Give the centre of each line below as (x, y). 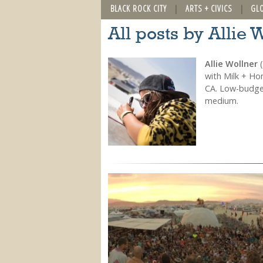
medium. (221, 100)
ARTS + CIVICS (209, 8)
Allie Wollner (231, 63)
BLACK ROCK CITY (139, 8)
